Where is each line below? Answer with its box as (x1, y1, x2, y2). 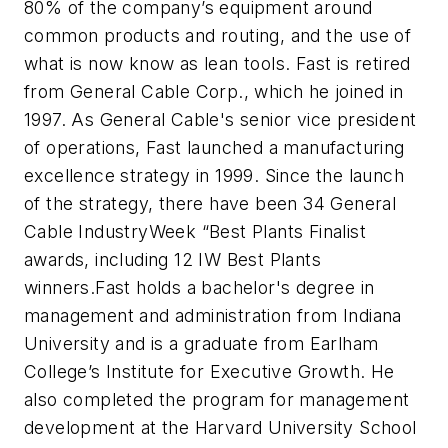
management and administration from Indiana (24, 305, 402, 327)
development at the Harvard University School (24, 417, 417, 439)
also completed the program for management (24, 389, 410, 411)
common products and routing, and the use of (24, 25, 412, 47)
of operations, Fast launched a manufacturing (24, 137, 405, 159)
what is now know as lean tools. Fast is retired (24, 53, 411, 75)
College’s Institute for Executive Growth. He (24, 361, 395, 383)
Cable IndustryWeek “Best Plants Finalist (24, 221, 366, 243)
